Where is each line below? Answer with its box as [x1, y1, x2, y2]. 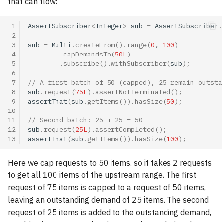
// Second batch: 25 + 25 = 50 [28, 115, 143, 124]
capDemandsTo [63, 49, 111, 58]
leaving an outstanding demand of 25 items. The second [8, 195, 209, 205]
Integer [95, 21, 123, 30]
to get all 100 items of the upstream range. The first [8, 170, 196, 180]
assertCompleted [95, 124, 155, 134]
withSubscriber [111, 58, 166, 68]
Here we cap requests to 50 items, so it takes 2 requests [8, 158, 212, 167]
